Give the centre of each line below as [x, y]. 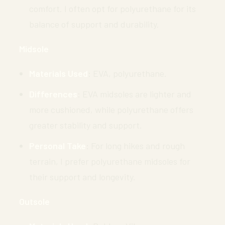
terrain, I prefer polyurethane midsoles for [110, 161]
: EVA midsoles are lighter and [134, 94]
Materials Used [59, 73]
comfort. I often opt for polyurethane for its [113, 8]
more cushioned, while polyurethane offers [111, 109]
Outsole [34, 201]
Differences [53, 94]
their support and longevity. [82, 177]
